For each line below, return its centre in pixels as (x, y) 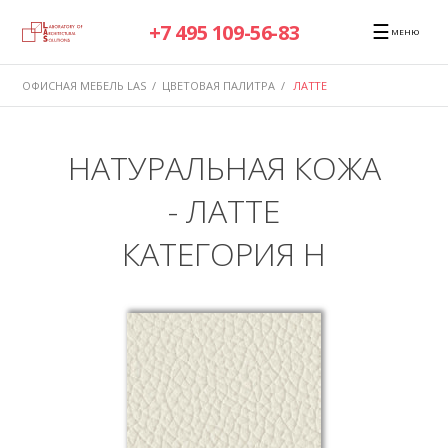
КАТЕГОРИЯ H (224, 253)
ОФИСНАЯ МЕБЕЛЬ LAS (84, 85)
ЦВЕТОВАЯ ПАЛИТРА (218, 85)
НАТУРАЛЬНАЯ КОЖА (224, 167)
